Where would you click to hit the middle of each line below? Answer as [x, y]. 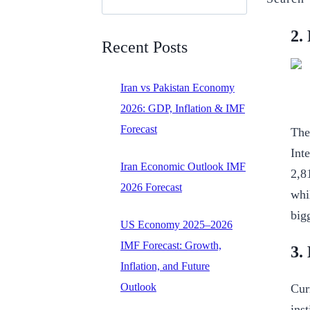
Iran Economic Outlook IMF [183, 166]
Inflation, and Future [165, 266]
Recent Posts [145, 47]
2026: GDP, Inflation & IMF [183, 108]
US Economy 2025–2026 [176, 224]
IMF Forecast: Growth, [171, 245]
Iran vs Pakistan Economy [177, 87]
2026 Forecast [151, 187]
